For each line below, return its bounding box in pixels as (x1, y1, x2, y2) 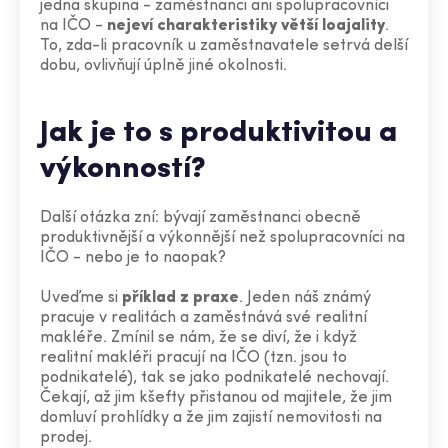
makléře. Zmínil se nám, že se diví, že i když (40, 330, 357, 346)
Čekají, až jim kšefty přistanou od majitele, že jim (40, 390, 392, 406)
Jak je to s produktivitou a (40, 118, 397, 149)
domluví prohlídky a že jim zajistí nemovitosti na (40, 410, 382, 426)
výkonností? (40, 154, 206, 185)
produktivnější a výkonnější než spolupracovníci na (40, 230, 405, 246)
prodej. (40, 430, 92, 446)
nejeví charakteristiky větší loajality (107, 18, 385, 34)
